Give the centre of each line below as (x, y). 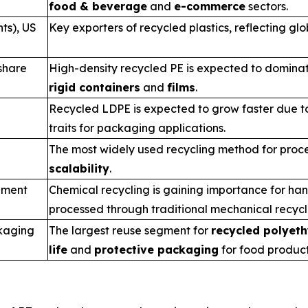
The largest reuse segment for (130, 231)
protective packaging (156, 250)
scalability (79, 169)
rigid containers (95, 88)
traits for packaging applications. (137, 128)
